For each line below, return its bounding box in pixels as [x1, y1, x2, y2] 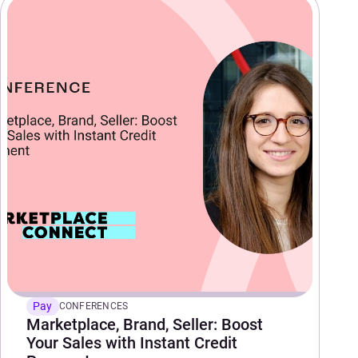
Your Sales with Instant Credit [26, 333, 237, 353]
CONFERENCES [58, 300, 129, 312]
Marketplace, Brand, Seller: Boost [26, 315, 263, 335]
